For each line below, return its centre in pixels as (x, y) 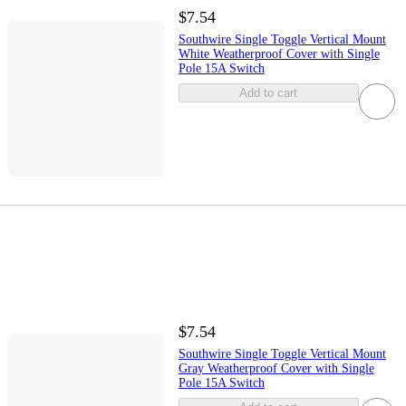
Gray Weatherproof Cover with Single (276, 368)
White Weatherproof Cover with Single (279, 54)
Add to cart (269, 93)
